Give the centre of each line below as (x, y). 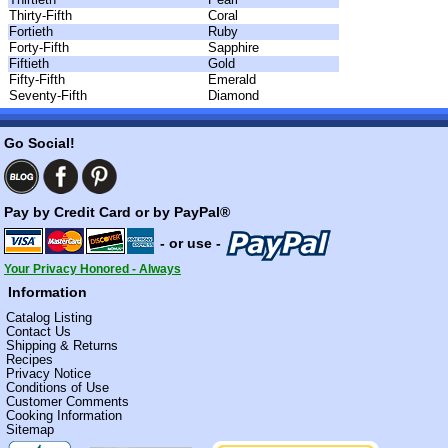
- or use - (191, 242)
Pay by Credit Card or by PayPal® (117, 212)
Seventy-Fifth (48, 96)
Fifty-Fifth (37, 80)
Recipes (30, 359)
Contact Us (39, 331)
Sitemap (30, 429)
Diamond (233, 96)
